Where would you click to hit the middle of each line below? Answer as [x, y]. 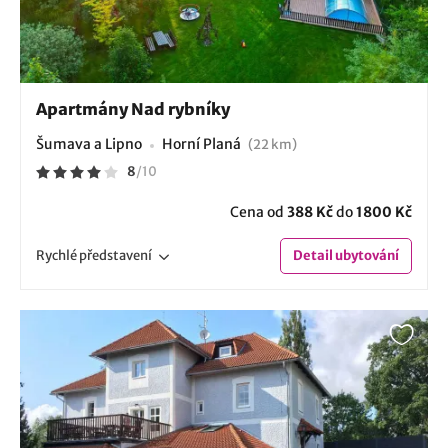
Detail [313, 256]
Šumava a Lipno [89, 144]
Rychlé [57, 256]
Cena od [258, 212]
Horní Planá [203, 144]
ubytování [366, 256]
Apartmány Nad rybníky [133, 109]
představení [115, 256]
